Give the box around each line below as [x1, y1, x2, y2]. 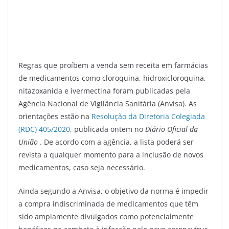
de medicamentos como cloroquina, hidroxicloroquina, [18, 73, 206, 83]
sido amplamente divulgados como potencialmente [18, 212, 194, 222]
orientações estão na [18, 111, 91, 122]
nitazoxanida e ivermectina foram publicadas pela [18, 86, 190, 96]
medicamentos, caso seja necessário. [18, 163, 145, 173]
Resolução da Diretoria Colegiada [91, 111, 205, 122]
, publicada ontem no [70, 124, 145, 134]
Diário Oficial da [145, 124, 198, 134]
